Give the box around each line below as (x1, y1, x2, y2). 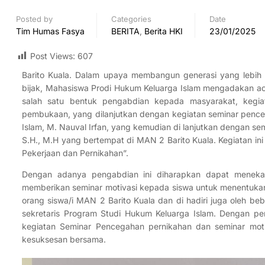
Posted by (16, 14, 53, 24)
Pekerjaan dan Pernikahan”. (22, 148, 128, 159)
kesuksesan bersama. (22, 234, 106, 245)
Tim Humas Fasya (16, 26, 85, 36)
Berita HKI (144, 26, 183, 36)
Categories (111, 14, 151, 24)
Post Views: (30, 51, 75, 61)
